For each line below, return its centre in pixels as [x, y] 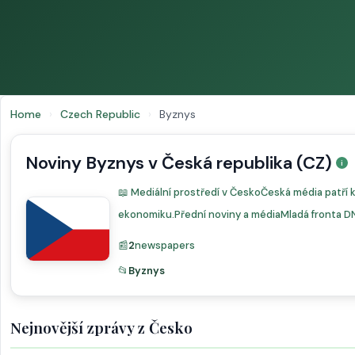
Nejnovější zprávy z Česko [101, 327]
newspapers [164, 245]
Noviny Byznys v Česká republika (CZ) [179, 163]
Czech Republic [102, 114]
